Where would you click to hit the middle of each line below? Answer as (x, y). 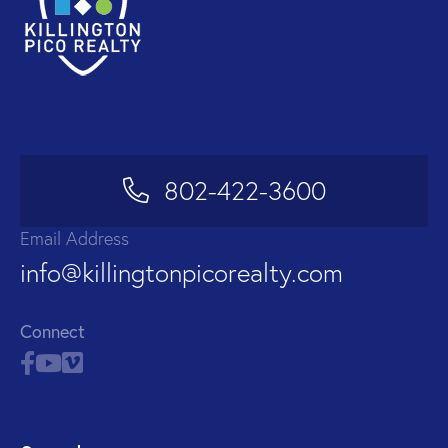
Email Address (74, 239)
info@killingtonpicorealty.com (181, 273)
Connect (52, 331)
